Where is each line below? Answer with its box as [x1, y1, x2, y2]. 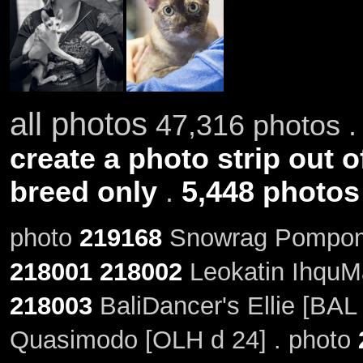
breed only [9, 175, 157, 208]
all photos [9, 105, 147, 142]
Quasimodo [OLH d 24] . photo [9, 326, 358, 355]
